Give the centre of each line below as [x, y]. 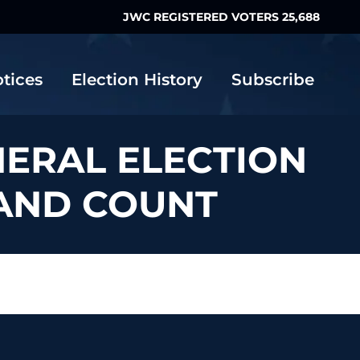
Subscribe [273, 80]
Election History [137, 80]
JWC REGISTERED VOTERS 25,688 [221, 17]
